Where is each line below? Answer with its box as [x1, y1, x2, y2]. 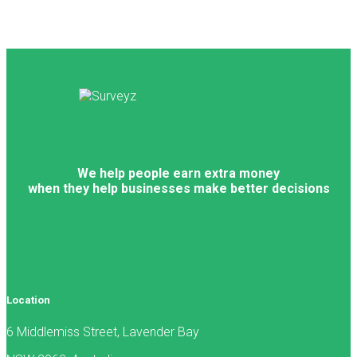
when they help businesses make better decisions [27, 180, 330, 196]
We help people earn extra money [77, 165, 280, 181]
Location [6, 294, 50, 307]
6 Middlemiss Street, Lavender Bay [6, 324, 199, 339]
